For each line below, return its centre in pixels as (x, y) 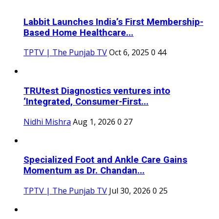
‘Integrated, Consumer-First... (86, 101)
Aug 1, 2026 (94, 121)
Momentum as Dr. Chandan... (84, 171)
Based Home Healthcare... (78, 33)
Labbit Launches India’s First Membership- (113, 22)
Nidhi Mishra (47, 121)
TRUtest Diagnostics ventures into (97, 91)
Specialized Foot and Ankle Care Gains (105, 160)
